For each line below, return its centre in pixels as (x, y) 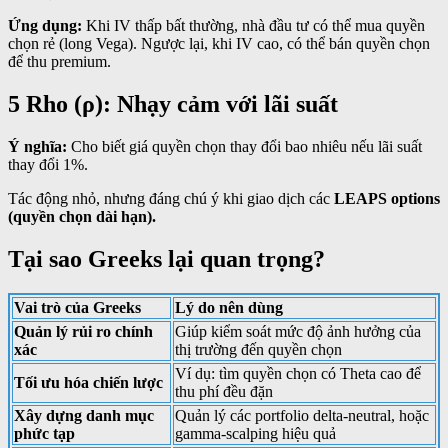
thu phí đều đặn (224, 391)
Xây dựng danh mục (84, 415)
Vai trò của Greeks (77, 307)
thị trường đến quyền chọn (258, 349)
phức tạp (44, 433)
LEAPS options (387, 198)
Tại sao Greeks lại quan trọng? (166, 258)
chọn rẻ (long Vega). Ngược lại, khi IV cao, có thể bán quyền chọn (219, 43)
